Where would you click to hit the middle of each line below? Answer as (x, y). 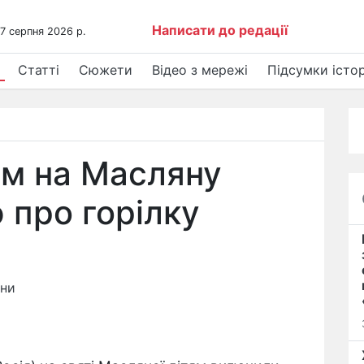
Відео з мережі (200, 70)
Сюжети (106, 70)
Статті (39, 70)
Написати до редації (220, 30)
